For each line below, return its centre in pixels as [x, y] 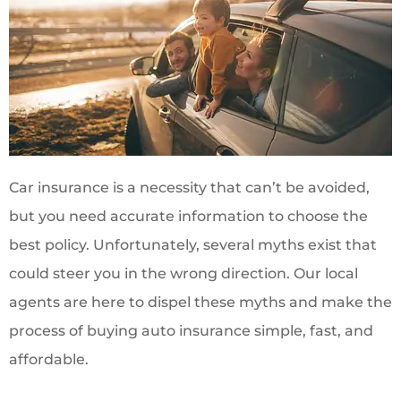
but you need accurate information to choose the [188, 217]
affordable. [49, 360]
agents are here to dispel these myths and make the [200, 303]
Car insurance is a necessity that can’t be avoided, [189, 188]
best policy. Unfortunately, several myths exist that [193, 245]
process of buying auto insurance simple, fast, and [191, 331]
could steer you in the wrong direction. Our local [183, 274]
